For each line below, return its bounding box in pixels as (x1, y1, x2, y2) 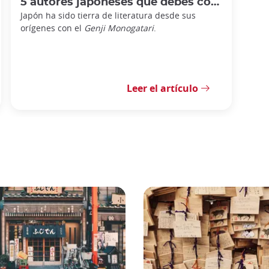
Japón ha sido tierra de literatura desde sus (20, 9, 196, 21)
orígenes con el (20, 22, 84, 34)
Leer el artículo (127, 81, 198, 95)
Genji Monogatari (84, 22, 154, 34)
